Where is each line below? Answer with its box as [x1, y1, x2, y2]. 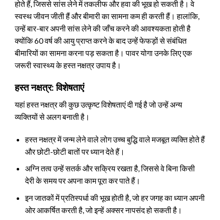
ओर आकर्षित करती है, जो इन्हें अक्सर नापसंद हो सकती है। [25, 205, 182, 215]
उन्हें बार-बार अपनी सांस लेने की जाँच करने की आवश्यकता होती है [15, 24, 191, 33]
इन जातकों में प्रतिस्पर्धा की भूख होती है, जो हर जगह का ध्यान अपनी [25, 192, 205, 202]
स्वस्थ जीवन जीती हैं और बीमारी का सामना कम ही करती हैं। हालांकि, [15, 11, 199, 21]
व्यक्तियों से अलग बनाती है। [15, 111, 90, 121]
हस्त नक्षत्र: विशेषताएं [15, 82, 84, 93]
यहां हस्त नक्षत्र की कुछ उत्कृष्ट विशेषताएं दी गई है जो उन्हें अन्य [15, 99, 182, 109]
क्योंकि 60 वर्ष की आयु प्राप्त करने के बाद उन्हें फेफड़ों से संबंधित [15, 36, 187, 46]
